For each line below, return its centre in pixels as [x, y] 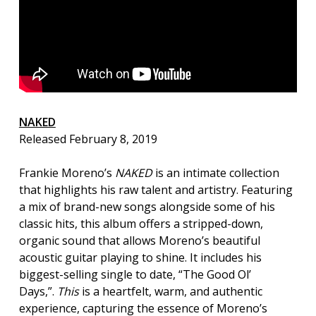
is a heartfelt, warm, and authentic [170, 291]
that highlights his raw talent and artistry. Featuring [156, 189]
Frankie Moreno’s [67, 172]
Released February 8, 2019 [88, 139]
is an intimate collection [215, 172]
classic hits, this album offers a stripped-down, [141, 223]
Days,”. [38, 291]
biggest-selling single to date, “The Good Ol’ [135, 274]
